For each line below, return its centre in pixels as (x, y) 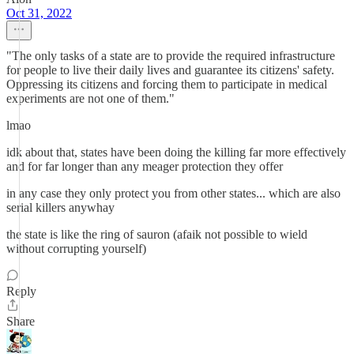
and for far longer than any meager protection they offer (145, 166)
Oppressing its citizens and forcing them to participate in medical (167, 84)
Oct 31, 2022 (39, 13)
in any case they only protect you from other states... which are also (173, 193)
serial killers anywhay (60, 207)
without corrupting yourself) (76, 249)
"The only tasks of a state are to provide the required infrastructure (171, 56)
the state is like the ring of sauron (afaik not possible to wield (157, 234)
